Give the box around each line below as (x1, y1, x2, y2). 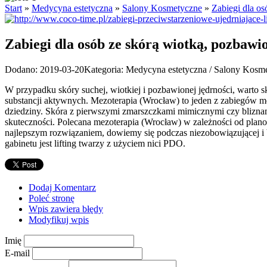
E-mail (5, 247, 30, 258)
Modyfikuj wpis (29, 214, 89, 225)
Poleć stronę (29, 193, 74, 203)
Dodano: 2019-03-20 (5, 64, 84, 74)
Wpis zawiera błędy (29, 203, 103, 214)
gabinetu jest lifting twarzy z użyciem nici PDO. (5, 138, 185, 148)
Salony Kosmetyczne (122, 2, 202, 13)
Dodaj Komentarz (29, 182, 96, 193)
